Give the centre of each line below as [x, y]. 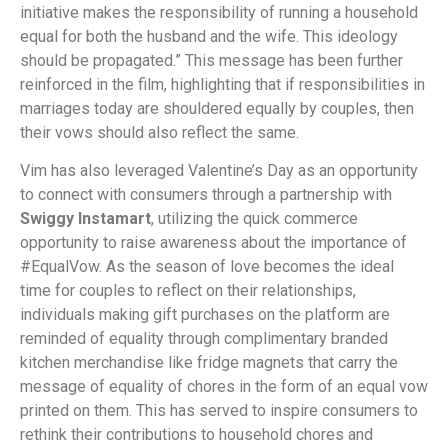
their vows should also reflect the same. [159, 132]
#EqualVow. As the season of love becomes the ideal [207, 267]
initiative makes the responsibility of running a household [219, 12]
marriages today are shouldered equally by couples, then [217, 108]
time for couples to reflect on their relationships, [188, 291]
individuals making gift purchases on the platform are [205, 315]
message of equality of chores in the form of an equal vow [224, 387]
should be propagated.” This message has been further [211, 60]
